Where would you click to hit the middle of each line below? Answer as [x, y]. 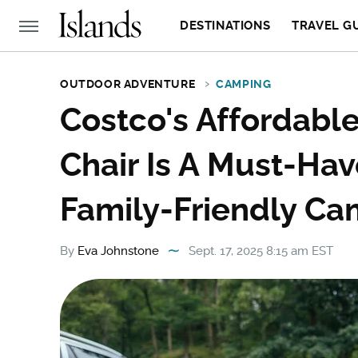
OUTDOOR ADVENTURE [128, 84]
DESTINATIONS [225, 26]
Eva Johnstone [118, 251]
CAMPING [244, 84]
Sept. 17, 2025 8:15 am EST [261, 251]
